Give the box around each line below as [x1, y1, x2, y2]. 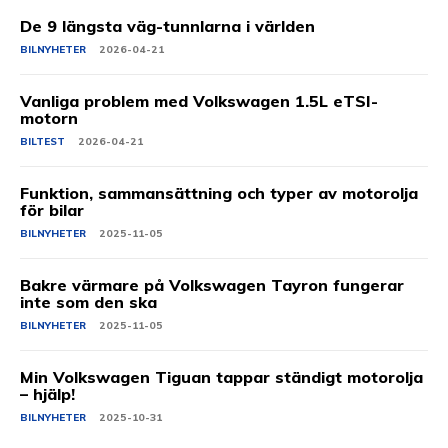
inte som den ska [20, 292, 157, 313]
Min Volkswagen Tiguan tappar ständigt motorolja [20, 367, 423, 388]
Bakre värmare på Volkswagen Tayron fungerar [20, 275, 404, 296]
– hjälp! [20, 384, 75, 405]
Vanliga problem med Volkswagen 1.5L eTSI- [20, 91, 378, 112]
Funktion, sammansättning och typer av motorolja [20, 183, 418, 204]
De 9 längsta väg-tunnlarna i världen [20, 16, 315, 37]
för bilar [20, 200, 84, 221]
